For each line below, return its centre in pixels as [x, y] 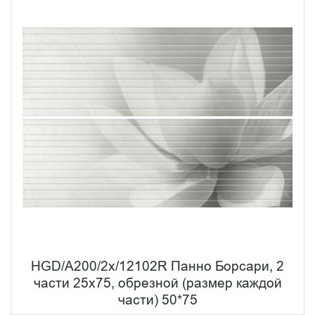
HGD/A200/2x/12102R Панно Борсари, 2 [157, 265]
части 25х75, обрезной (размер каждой [157, 282]
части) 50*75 [157, 299]
